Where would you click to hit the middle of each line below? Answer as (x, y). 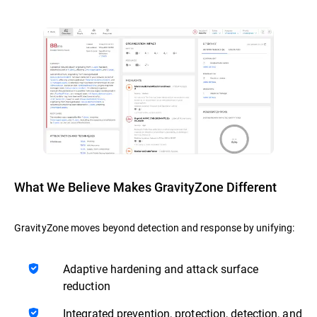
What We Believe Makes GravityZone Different (145, 186)
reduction (87, 285)
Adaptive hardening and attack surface (161, 268)
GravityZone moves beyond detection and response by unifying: (155, 227)
